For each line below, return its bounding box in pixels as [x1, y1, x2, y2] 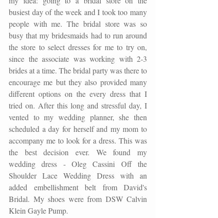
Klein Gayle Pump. [9, 205, 68, 216]
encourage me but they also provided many [9, 77, 147, 88]
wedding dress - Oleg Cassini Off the [9, 159, 147, 169]
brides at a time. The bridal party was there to [9, 65, 147, 76]
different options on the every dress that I [9, 89, 147, 99]
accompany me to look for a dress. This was [9, 135, 147, 146]
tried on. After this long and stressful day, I [9, 100, 147, 111]
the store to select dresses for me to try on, [9, 42, 147, 53]
